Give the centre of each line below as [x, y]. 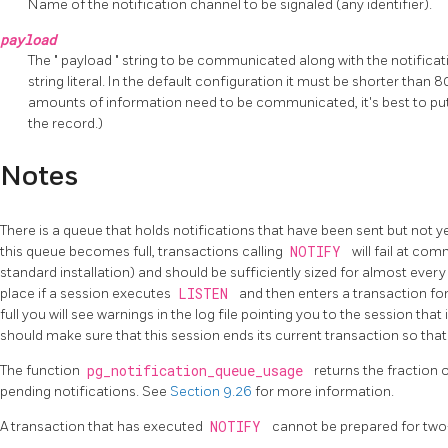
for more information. [324, 391]
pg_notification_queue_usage [198, 370]
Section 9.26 [212, 391]
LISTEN [206, 293]
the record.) [65, 123]
